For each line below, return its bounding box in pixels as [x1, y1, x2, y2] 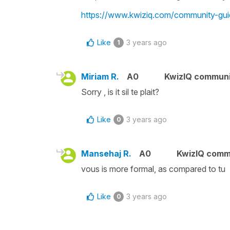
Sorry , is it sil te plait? [81, 86, 159, 97]
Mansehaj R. [81, 148, 131, 159]
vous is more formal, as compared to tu [81, 163, 225, 174]
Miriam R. [81, 71, 119, 82]
